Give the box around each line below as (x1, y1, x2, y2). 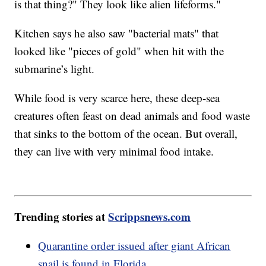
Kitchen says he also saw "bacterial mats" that (14, 26, 219, 41)
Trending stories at (14, 208, 109, 224)
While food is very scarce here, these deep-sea (14, 90, 220, 106)
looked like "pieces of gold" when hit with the (14, 43, 224, 59)
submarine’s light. (14, 61, 95, 77)
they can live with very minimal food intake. (14, 144, 214, 159)
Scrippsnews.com (108, 208, 191, 224)
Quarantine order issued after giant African (38, 237, 231, 253)
